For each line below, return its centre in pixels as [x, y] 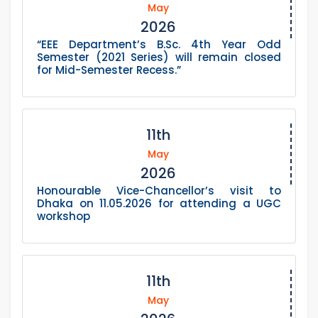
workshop [64, 216]
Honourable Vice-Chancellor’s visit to [159, 191]
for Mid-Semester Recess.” [109, 70]
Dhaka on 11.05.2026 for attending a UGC [159, 204]
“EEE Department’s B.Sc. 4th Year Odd [159, 45]
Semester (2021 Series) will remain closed [159, 57]
